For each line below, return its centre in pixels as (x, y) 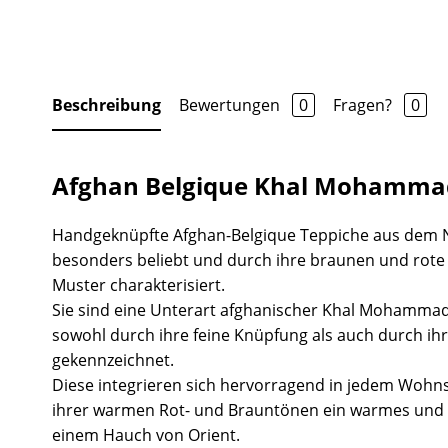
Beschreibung (106, 104)
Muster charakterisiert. (138, 284)
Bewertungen (231, 104)
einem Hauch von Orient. (146, 434)
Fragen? (364, 104)
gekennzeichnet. (113, 359)
